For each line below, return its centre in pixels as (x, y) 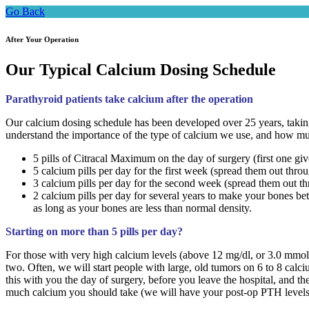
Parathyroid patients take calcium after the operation (129, 99)
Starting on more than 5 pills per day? (94, 231)
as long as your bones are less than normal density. (142, 208)
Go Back (25, 11)
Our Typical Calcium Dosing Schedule (141, 69)
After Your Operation (42, 39)
